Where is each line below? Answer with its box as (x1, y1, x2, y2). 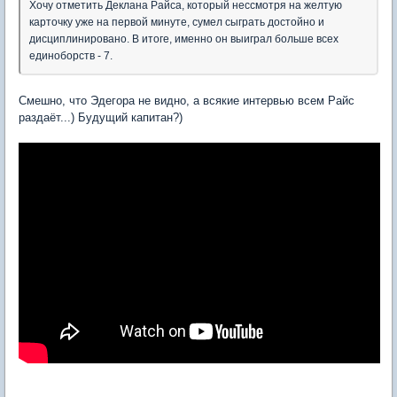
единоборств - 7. (29, 50, 113, 62)
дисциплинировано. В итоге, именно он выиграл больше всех (29, 33, 339, 45)
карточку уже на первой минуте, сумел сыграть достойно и (29, 16, 324, 28)
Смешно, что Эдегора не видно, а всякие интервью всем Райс (19, 94, 354, 107)
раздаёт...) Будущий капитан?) (19, 111, 183, 124)
